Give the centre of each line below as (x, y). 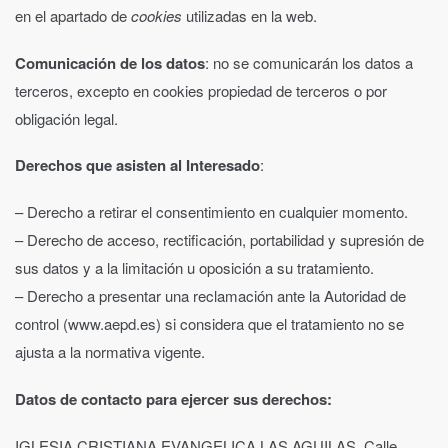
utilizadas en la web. (251, 15)
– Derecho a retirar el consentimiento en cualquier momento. (211, 212)
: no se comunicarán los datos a (309, 62)
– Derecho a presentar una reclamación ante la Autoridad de (210, 296)
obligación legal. (66, 118)
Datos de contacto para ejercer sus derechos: (173, 398)
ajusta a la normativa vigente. (110, 352)
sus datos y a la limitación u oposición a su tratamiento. (194, 268)
